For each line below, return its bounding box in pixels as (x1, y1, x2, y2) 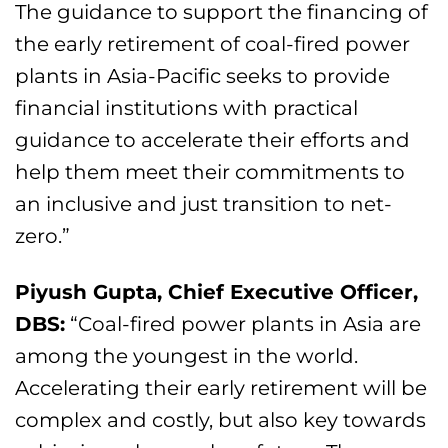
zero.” (15, 224, 71, 248)
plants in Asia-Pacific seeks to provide (15, 64, 391, 88)
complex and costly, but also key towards (15, 408, 427, 432)
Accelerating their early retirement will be (15, 376, 428, 400)
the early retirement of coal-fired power (15, 32, 411, 56)
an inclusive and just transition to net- (15, 192, 393, 216)
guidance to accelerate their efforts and (15, 128, 411, 152)
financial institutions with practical (15, 96, 359, 120)
